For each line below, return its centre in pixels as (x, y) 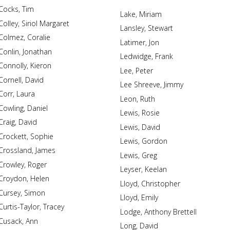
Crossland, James (45, 150)
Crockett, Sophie (42, 136)
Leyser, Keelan (156, 169)
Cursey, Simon (34, 193)
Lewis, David (151, 127)
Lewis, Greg (149, 155)
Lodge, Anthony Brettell (170, 212)
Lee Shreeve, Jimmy (173, 84)
